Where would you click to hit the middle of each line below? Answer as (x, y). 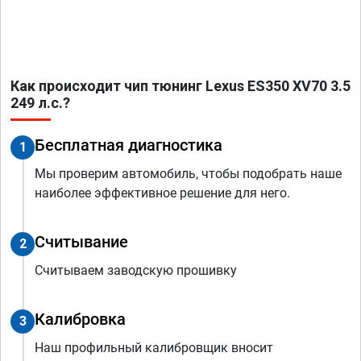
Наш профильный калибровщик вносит (154, 348)
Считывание (81, 242)
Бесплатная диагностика (129, 145)
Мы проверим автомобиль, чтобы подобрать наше (188, 174)
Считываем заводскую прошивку (136, 271)
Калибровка (80, 320)
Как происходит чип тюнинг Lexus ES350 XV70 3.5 (180, 86)
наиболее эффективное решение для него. (162, 193)
